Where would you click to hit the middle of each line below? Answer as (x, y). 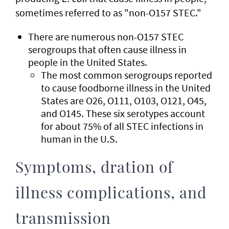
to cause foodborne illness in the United (126, 88)
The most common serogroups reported (127, 75)
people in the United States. (88, 62)
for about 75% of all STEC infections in (122, 126)
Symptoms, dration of (94, 168)
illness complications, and (111, 194)
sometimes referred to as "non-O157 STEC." (108, 13)
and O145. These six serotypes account (123, 113)
